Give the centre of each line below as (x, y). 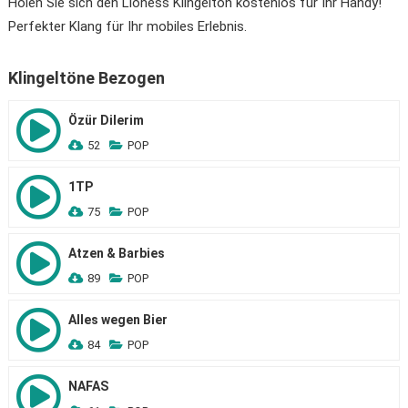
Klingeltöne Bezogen (86, 78)
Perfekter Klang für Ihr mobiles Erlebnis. (127, 26)
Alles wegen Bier (117, 320)
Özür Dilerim (106, 120)
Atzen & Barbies (116, 253)
